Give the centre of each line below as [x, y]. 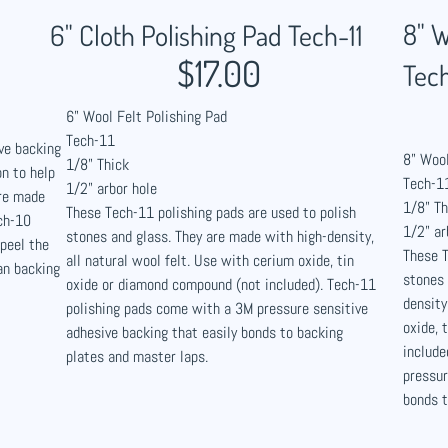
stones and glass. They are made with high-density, [220, 236]
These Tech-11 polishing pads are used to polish [211, 212]
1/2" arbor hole [111, 188]
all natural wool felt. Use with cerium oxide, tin [210, 260]
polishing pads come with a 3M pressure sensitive [217, 308]
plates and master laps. [137, 356]
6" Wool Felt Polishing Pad [146, 116]
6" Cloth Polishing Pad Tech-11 [206, 35]
